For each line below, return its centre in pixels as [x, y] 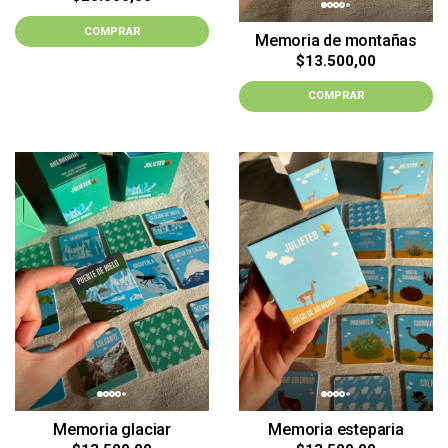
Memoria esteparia [336, 429]
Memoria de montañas [335, 40]
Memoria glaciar [112, 429]
